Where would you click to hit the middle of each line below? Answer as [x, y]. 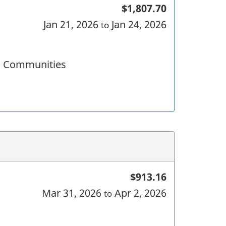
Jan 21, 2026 [72, 24]
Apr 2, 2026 [139, 193]
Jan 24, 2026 [137, 24]
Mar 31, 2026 [73, 193]
